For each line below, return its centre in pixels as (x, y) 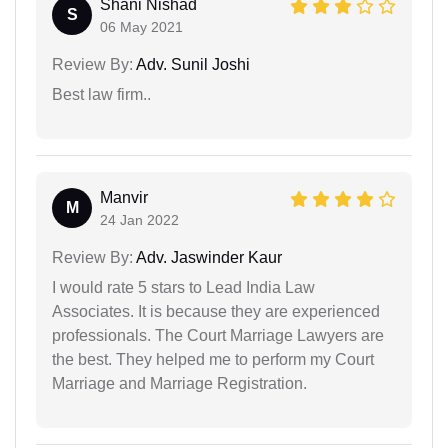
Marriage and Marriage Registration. (179, 383)
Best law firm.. (101, 94)
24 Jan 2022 (139, 219)
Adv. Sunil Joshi (191, 64)
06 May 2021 (141, 26)
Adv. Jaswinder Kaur (207, 257)
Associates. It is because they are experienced (216, 311)
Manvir (124, 197)
